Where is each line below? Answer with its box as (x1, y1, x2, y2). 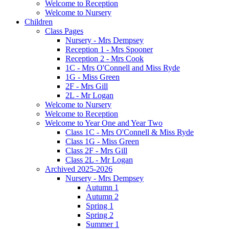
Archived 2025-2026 (45, 164, 112, 173)
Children (25, 17, 53, 26)
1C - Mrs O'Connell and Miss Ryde (65, 63, 180, 72)
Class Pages (45, 26, 83, 35)
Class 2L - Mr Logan (65, 155, 133, 164)
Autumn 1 (86, 182, 119, 192)
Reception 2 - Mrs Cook (65, 54, 144, 63)
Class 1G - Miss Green (65, 136, 139, 146)
